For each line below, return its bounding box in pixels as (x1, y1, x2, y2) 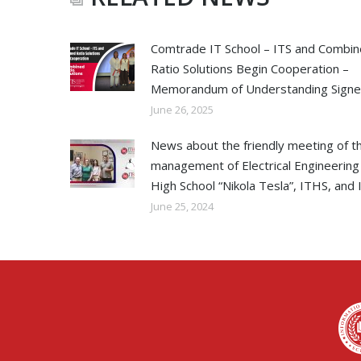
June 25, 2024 (151, 199, 214, 214)
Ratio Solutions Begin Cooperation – (151, 60, 349, 77)
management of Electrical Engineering (151, 157, 359, 174)
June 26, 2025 (151, 102, 214, 118)
